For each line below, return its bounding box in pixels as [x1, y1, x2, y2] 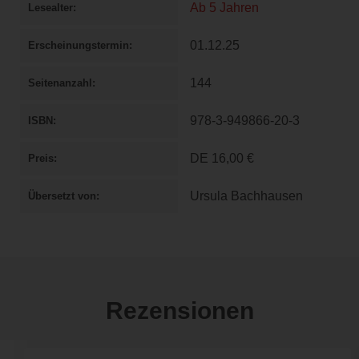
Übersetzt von [28, 190, 96, 203]
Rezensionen [105, 297, 254, 325]
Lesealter [28, 2, 73, 14]
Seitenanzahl [28, 77, 92, 90]
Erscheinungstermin [28, 39, 129, 52]
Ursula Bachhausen [190, 189, 303, 204]
